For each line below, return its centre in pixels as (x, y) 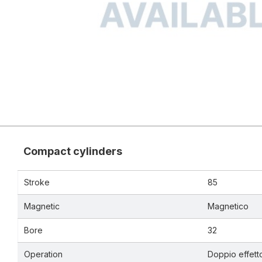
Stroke (37, 182)
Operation (43, 254)
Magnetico (228, 206)
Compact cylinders (73, 151)
